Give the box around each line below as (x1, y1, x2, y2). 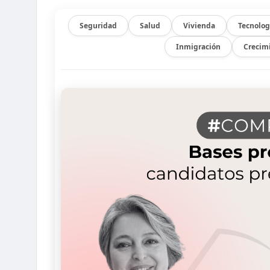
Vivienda (183, 20, 215, 31)
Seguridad (79, 20, 117, 31)
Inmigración (176, 42, 221, 52)
